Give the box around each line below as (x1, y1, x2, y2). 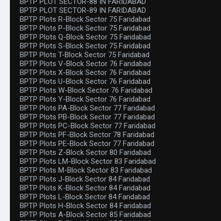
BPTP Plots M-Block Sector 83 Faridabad (20, 166, 152, 175)
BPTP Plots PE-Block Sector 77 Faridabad (20, 139, 154, 148)
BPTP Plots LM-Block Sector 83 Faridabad (20, 157, 156, 166)
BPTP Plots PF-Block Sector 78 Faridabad (20, 130, 154, 139)
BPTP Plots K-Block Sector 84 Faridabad (20, 184, 150, 192)
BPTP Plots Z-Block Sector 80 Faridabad (20, 148, 151, 157)
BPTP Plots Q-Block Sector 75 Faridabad (20, 33, 151, 41)
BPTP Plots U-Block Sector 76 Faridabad (20, 77, 150, 86)
